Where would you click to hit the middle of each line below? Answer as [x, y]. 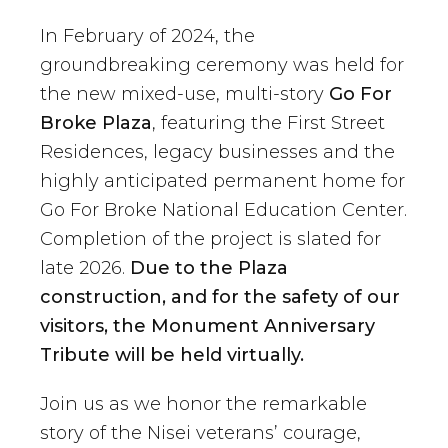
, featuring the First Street [268, 123]
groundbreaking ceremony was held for [222, 65]
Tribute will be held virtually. [172, 355]
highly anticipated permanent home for [222, 181]
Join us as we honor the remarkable [203, 404]
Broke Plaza [96, 123]
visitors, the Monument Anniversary [207, 326]
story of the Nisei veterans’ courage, [200, 433]
